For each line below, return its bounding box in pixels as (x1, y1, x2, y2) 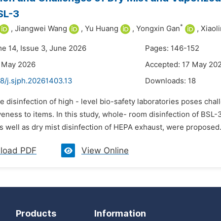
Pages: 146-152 (145, 44, 199, 53)
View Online (81, 146, 129, 155)
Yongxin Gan (136, 24, 180, 33)
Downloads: (145, 76, 188, 85)
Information (94, 208, 146, 219)
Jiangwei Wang (15, 24, 67, 33)
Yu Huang (85, 24, 118, 33)
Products (16, 208, 56, 219)
